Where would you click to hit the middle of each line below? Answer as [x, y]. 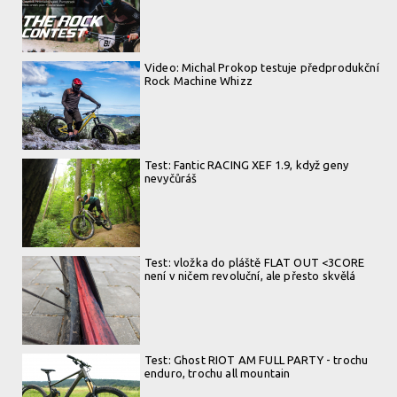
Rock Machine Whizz [200, 80]
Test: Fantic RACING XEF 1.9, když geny [247, 164]
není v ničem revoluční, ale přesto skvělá [250, 275]
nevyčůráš [171, 178]
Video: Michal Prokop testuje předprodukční [262, 67]
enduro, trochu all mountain [218, 373]
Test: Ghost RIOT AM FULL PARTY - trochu [257, 359]
